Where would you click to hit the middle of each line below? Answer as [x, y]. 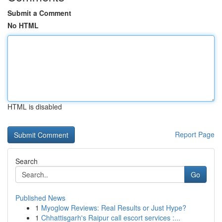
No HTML [23, 25]
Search [27, 161]
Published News [40, 198]
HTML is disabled [35, 107]
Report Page [195, 134]
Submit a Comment [39, 13]
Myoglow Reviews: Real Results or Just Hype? [114, 208]
